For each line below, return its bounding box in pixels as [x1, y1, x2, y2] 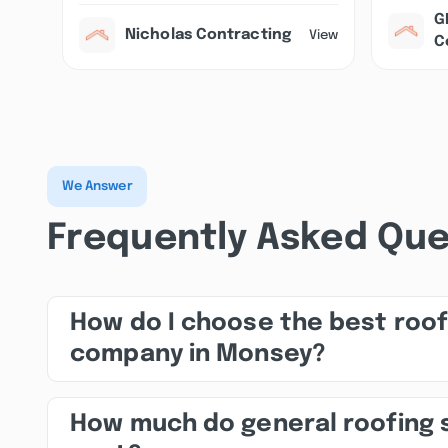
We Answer [61, 179, 133, 193]
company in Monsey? [70, 341, 326, 367]
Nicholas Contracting [125, 27, 291, 44]
